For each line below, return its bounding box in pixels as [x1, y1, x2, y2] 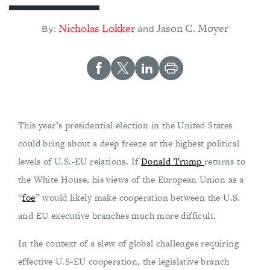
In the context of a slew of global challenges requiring [18, 236, 239, 250]
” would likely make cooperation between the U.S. [35, 190, 240, 204]
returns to [204, 154, 246, 168]
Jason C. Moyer [157, 20, 229, 36]
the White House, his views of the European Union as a [18, 172, 244, 186]
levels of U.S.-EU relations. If [18, 154, 141, 168]
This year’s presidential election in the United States [18, 118, 233, 131]
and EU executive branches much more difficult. [18, 209, 216, 222]
